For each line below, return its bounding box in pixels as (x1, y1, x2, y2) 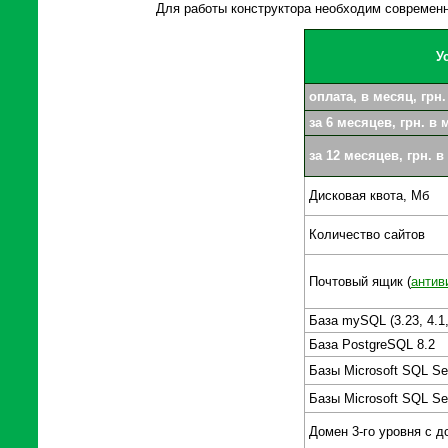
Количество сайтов (309, 227, 425, 243)
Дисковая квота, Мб (309, 188, 429, 204)
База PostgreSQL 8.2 (309, 337, 435, 353)
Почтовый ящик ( (309, 274, 411, 290)
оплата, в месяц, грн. (309, 89, 446, 105)
